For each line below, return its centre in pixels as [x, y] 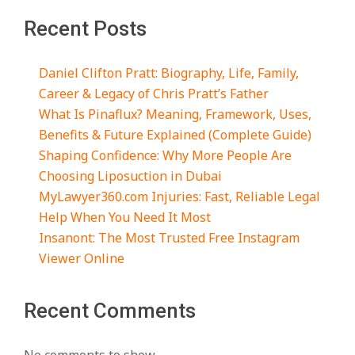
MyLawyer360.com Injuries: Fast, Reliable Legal [180, 196]
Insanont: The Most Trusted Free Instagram [170, 237]
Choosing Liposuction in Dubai [131, 176]
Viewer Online [82, 258]
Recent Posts [85, 28]
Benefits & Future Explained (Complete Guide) [176, 134]
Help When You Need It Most [125, 217]
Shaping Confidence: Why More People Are [166, 155]
